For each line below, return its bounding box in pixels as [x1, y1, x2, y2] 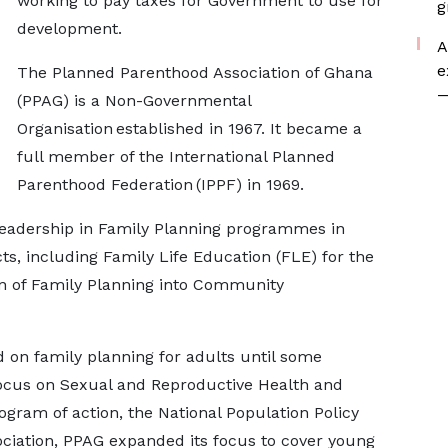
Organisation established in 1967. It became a [16, 119, 362, 138]
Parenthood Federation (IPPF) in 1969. [16, 175, 314, 194]
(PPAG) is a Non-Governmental [16, 91, 251, 110]
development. [16, 19, 132, 38]
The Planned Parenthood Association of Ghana [16, 63, 373, 82]
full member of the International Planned [16, 147, 335, 166]
